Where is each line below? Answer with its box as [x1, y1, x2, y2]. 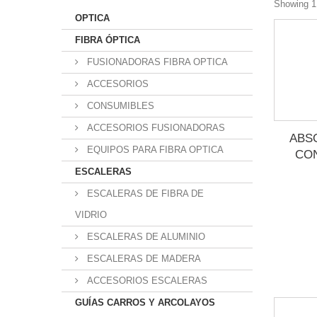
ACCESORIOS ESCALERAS [84, 275, 207, 286]
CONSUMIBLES [84, 100, 154, 111]
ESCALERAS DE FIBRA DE [84, 188, 204, 199]
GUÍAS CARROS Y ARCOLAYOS [75, 297, 215, 308]
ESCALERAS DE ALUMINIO [84, 231, 205, 242]
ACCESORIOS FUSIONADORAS [84, 122, 225, 133]
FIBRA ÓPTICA [75, 35, 140, 45]
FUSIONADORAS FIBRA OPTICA [84, 57, 228, 67]
